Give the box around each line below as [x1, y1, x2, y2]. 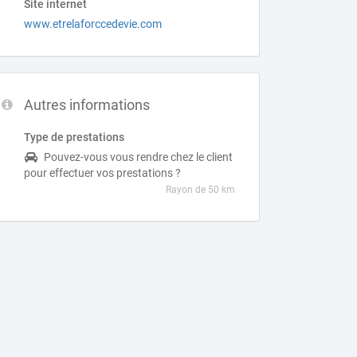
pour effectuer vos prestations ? [24, 167, 182, 179]
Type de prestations [24, 131, 125, 143]
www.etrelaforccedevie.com [24, 18, 163, 30]
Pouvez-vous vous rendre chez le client [44, 151, 233, 163]
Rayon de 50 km [166, 184, 236, 195]
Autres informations [24, 96, 151, 113]
